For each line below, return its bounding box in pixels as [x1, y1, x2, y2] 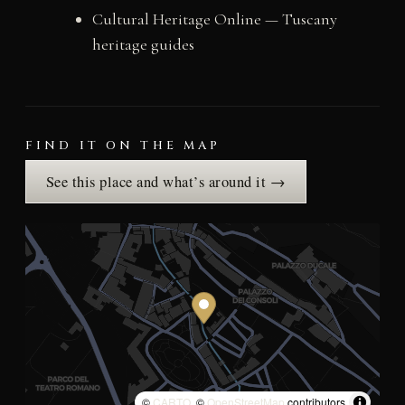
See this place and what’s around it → [45, 172, 287, 193]
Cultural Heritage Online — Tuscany [91, 9, 337, 30]
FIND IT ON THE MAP [24, 137, 221, 155]
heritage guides [91, 34, 194, 55]
